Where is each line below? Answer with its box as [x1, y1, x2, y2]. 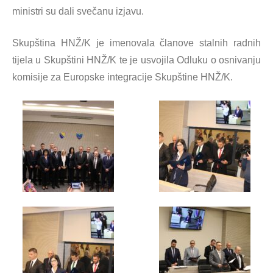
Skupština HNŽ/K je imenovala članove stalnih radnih [12, 38, 261, 48]
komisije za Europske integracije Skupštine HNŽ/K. [12, 72, 233, 82]
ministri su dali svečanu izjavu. [12, 6, 144, 16]
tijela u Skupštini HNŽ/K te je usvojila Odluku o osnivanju [12, 55, 261, 65]
